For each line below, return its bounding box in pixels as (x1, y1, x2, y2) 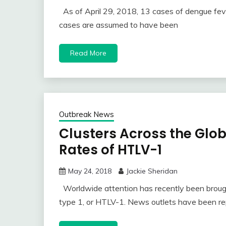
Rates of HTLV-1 (59, 141, 162, 159)
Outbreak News (59, 109, 114, 120)
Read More (70, 48, 106, 58)
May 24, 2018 (68, 166, 111, 176)
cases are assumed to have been (59, 20, 178, 30)
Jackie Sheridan (126, 166, 178, 176)
